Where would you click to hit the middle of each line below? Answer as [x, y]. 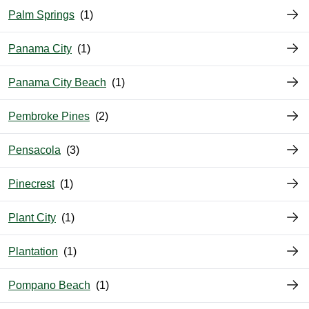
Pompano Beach [49, 286]
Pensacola [34, 150]
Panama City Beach [57, 83]
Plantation [33, 252]
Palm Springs [41, 15]
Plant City [32, 218]
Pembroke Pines [49, 117]
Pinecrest [31, 184]
